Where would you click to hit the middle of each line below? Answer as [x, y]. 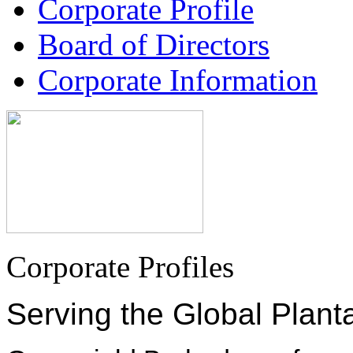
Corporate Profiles [120, 266]
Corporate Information [178, 80]
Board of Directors [154, 44]
